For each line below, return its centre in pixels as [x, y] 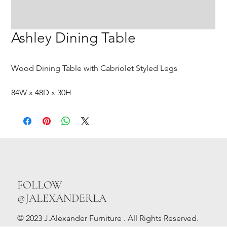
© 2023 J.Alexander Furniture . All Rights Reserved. [108, 218]
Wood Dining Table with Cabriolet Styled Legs [94, 68]
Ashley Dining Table [74, 38]
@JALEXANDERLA [62, 198]
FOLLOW [40, 185]
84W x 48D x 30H [42, 92]
